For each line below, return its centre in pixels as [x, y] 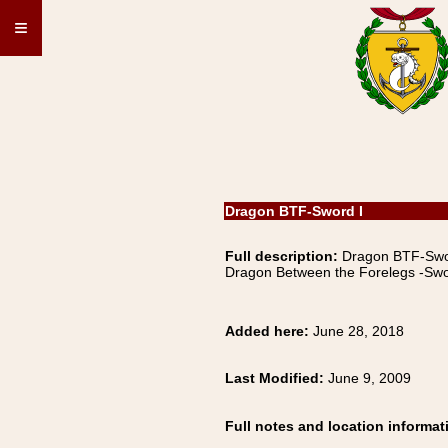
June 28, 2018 [358, 331]
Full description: [281, 256]
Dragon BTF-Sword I [294, 211]
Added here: [269, 331]
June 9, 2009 [369, 378]
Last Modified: [276, 378]
